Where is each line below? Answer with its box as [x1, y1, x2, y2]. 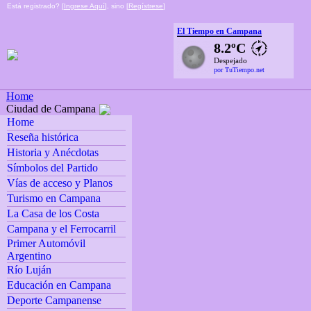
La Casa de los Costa [6, 208, 99, 220]
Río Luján [6, 264, 51, 276]
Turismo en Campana [6, 192, 101, 205]
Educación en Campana [6, 279, 111, 292]
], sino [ [105, 2, 128, 10]
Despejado [214, 56, 247, 65]
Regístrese [128, 2, 163, 10]
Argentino [6, 250, 51, 262]
